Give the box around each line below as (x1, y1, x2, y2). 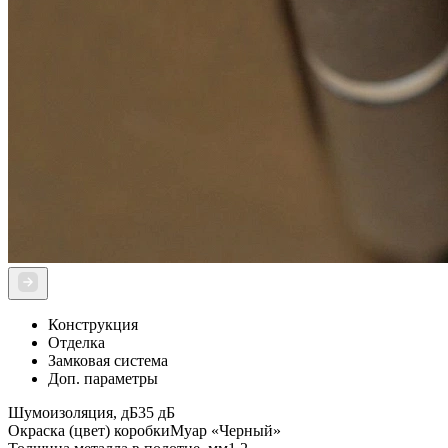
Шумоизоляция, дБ (8, 404, 138, 422)
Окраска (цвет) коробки (8, 422, 170, 440)
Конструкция (48, 316, 138, 334)
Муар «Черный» (170, 422, 281, 440)
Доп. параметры (48, 370, 158, 388)
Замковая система (48, 352, 168, 370)
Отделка (48, 334, 105, 352)
